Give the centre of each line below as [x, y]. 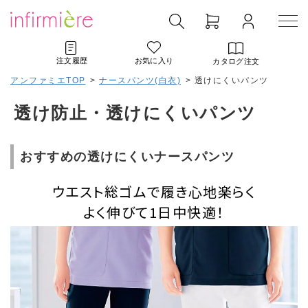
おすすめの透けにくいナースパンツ [127, 157]
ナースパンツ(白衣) [140, 80]
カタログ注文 [236, 61]
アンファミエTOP [48, 80]
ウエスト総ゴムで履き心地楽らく [154, 191]
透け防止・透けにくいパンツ [135, 113]
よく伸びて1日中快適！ [154, 212]
